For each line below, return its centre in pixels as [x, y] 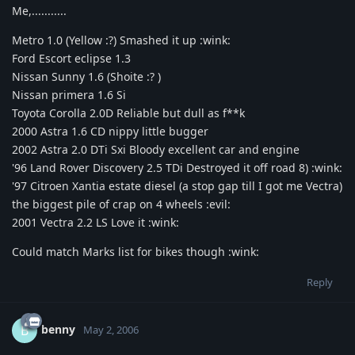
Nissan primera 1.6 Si [69, 94]
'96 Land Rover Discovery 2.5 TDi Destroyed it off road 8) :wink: [177, 167]
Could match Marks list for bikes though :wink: [136, 251]
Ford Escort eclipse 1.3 [71, 58]
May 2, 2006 [111, 329]
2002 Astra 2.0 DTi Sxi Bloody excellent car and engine [156, 149]
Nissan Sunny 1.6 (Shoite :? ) [86, 76]
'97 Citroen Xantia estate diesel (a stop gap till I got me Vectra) [177, 185]
